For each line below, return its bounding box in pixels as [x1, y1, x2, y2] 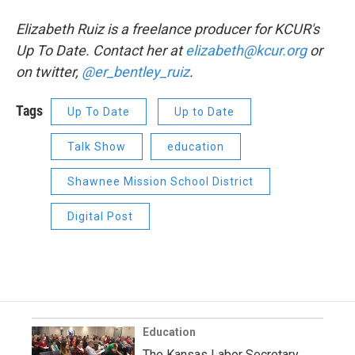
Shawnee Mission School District [67, 175, 254, 188]
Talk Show [67, 140, 126, 153]
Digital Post [67, 210, 133, 223]
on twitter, [16, 63, 82, 80]
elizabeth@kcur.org [185, 42, 307, 59]
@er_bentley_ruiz [82, 63, 189, 80]
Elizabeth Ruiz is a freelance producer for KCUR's [16, 21, 319, 37]
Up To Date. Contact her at [16, 42, 185, 59]
